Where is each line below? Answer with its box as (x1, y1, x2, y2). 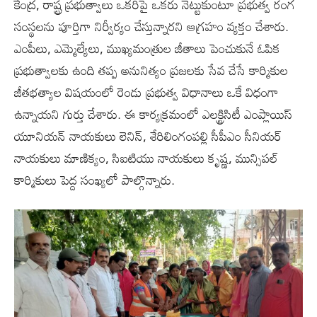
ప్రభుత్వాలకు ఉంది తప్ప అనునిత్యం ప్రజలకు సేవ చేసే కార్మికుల (14, 57, 288, 83)
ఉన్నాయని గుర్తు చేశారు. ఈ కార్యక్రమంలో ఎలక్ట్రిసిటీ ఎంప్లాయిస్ (14, 100, 292, 127)
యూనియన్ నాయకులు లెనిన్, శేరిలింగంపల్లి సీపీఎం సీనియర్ (14, 122, 282, 149)
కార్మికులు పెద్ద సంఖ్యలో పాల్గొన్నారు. (14, 166, 175, 192)
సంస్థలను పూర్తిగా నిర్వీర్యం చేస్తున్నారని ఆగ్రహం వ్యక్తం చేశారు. (14, 13, 289, 39)
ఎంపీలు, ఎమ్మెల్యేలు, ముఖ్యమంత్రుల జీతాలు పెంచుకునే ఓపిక (14, 35, 280, 61)
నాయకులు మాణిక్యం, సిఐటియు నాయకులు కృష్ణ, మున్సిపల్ (14, 144, 278, 171)
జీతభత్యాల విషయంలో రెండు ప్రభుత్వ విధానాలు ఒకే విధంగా (14, 79, 279, 105)
